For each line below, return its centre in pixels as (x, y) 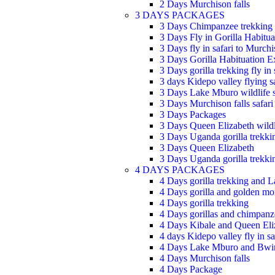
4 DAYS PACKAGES (180, 170)
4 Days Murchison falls (205, 258)
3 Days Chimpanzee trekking (216, 26)
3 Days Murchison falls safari (216, 103)
